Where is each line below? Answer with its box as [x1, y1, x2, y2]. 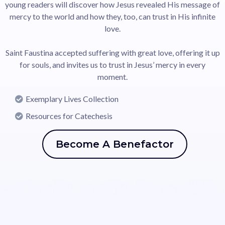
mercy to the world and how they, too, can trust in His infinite [10, 12, 215, 21]
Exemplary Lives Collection [26, 94, 119, 103]
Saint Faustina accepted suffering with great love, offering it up [5, 48, 220, 57]
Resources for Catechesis [26, 111, 113, 121]
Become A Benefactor [55, 138, 174, 150]
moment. [97, 72, 128, 81]
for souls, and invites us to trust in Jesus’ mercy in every [20, 60, 205, 69]
